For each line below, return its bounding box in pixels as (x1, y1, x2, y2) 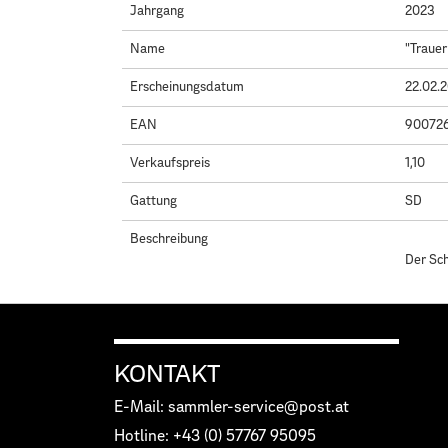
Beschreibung (130, 232, 208, 246)
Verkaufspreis (130, 156, 210, 170)
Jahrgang (130, 4, 184, 18)
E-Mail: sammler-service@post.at (114, 399, 349, 415)
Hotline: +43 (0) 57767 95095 (114, 428, 316, 444)
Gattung (130, 194, 177, 208)
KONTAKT (114, 362, 220, 387)
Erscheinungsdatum (130, 80, 244, 94)
